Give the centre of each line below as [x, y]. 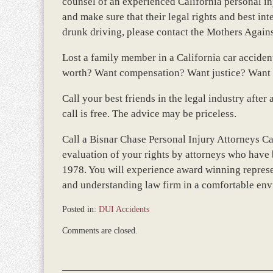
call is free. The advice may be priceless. [149, 114]
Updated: [77, 222]
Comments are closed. [100, 231]
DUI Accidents [124, 209]
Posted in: [79, 209]
